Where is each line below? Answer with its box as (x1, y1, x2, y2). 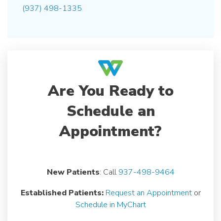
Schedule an (66, 101, 155, 121)
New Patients (46, 167, 100, 178)
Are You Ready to (47, 81, 174, 101)
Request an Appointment (105, 187, 192, 198)
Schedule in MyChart (75, 199, 146, 210)
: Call (99, 167, 118, 178)
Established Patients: (20, 187, 104, 198)
